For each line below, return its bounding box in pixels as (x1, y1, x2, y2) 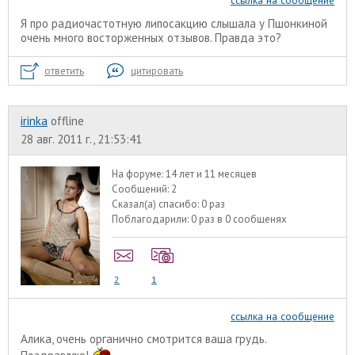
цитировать (131, 63, 183, 78)
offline (51, 113, 84, 128)
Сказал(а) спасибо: (112, 197, 202, 211)
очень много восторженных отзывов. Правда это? (21, 29, 281, 45)
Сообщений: (112, 181, 172, 196)
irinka (21, 113, 48, 128)
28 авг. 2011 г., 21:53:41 (21, 131, 142, 147)
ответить (44, 63, 84, 78)
